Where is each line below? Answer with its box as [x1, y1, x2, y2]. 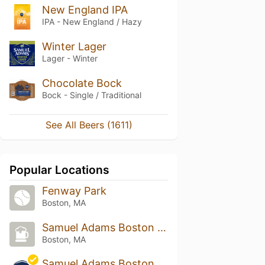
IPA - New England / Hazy [41, 17, 142, 27]
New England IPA [41, 4, 128, 16]
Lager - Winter [41, 53, 98, 63]
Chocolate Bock [41, 76, 122, 89]
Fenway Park [41, 184, 106, 197]
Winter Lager [41, 40, 106, 53]
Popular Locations [9, 162, 109, 177]
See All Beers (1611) [45, 118, 132, 131]
